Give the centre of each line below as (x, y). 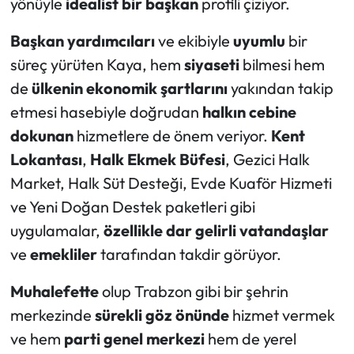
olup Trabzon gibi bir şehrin (193, 292)
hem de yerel (250, 339)
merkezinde (52, 315)
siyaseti (213, 65)
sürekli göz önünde (162, 315)
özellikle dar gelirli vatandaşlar (216, 231)
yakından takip (280, 88)
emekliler (63, 254)
